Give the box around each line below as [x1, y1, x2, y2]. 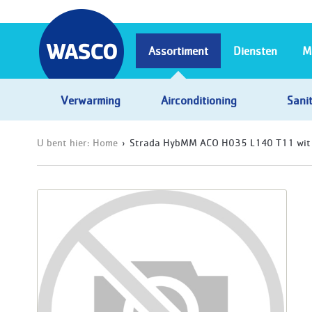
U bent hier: [37, 136, 93, 148]
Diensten [233, 43, 277, 58]
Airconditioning [160, 92, 237, 107]
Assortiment [148, 43, 208, 58]
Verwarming [61, 92, 121, 107]
